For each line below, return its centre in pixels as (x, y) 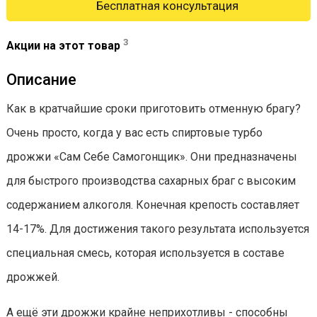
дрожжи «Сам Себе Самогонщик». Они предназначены (152, 157)
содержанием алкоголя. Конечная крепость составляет (153, 205)
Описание (41, 80)
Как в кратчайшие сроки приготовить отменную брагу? (154, 109)
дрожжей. (33, 277)
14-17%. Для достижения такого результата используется (158, 229)
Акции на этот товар (65, 46)
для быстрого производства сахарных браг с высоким (151, 181)
